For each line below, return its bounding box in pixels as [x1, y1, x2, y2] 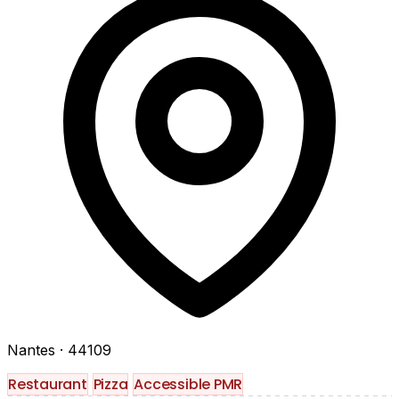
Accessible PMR [134, 373, 243, 395]
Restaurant [8, 373, 87, 395]
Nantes [7, 340, 60, 359]
